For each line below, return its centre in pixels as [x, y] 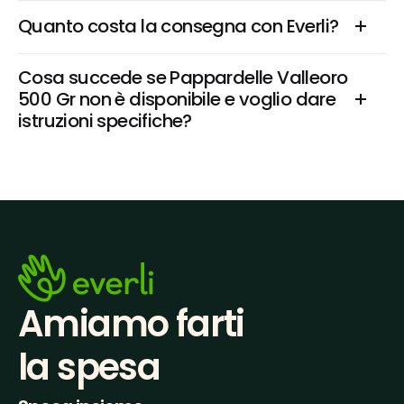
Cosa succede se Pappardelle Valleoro [183, 78]
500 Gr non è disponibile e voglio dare [177, 99]
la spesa [89, 367]
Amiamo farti [131, 324]
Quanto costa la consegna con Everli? [179, 26]
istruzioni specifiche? [105, 121]
